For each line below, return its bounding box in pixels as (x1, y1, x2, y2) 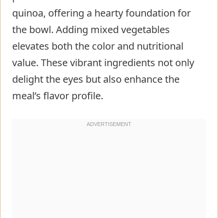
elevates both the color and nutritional (12, 39, 183, 53)
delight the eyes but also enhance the (12, 72, 180, 86)
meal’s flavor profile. (12, 89, 103, 102)
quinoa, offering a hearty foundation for (12, 6, 191, 19)
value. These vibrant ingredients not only (12, 55, 194, 69)
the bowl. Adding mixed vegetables (12, 22, 170, 36)
